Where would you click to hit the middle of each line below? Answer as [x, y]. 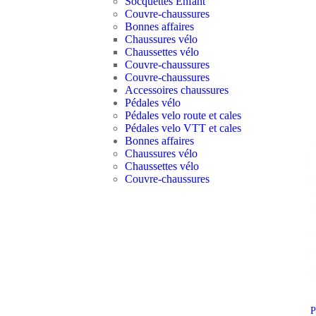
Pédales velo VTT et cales [183, 128]
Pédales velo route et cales [183, 115]
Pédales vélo [153, 103]
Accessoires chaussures [177, 90]
